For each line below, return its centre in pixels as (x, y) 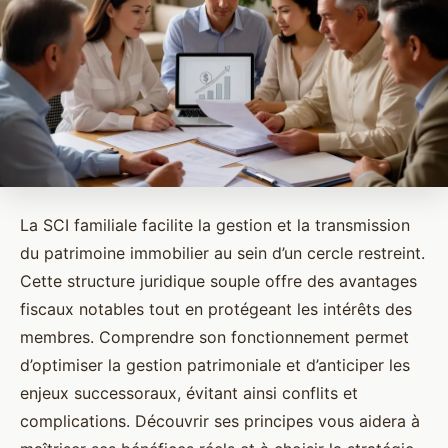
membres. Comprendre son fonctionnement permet (214, 337)
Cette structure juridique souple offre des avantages (218, 281)
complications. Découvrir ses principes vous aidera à (220, 421)
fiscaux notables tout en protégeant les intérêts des (216, 309)
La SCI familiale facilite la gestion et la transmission (215, 225)
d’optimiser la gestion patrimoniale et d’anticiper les (215, 365)
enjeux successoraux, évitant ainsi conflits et (189, 393)
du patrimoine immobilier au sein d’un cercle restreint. (222, 253)
